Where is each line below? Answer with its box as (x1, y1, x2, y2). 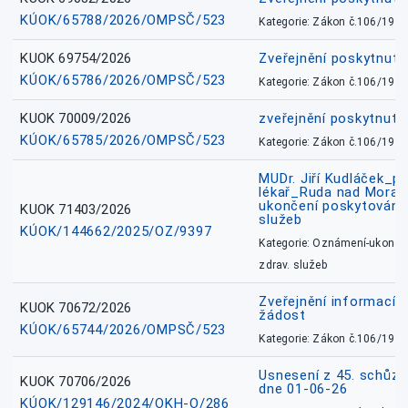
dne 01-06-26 (259, 381, 348, 398)
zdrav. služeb (259, 259, 327, 272)
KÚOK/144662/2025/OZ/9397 (20, 223, 212, 240)
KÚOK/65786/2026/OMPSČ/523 (20, 72, 227, 89)
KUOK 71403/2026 (20, 201, 132, 219)
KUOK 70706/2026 (20, 373, 132, 391)
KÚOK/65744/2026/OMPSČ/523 (20, 321, 227, 339)
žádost (259, 307, 306, 324)
